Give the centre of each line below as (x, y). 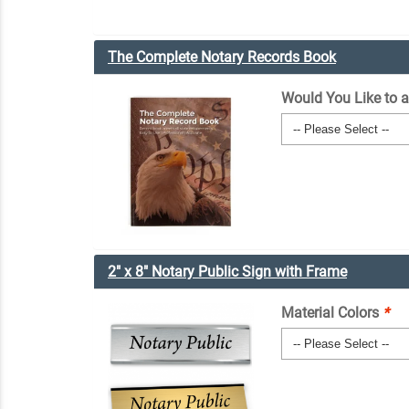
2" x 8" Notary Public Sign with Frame (227, 272)
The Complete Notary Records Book (222, 58)
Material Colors (331, 313)
